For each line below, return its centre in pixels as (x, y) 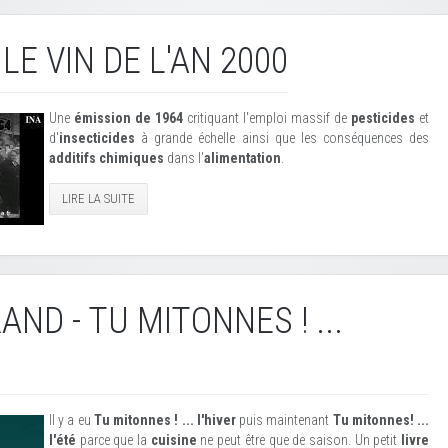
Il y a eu (71, 420)
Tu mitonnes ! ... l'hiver (164, 420)
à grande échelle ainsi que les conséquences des (282, 138)
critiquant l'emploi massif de (267, 118)
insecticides (97, 138)
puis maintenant (284, 420)
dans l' (184, 158)
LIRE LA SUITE (98, 198)
